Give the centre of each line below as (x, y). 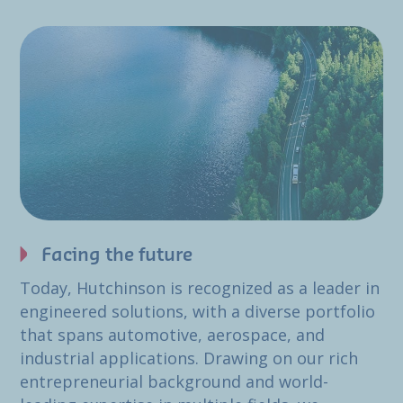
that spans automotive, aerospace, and (172, 335)
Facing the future (117, 256)
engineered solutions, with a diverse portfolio (197, 312)
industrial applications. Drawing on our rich (189, 358)
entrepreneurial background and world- (174, 382)
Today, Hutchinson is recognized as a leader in (200, 288)
